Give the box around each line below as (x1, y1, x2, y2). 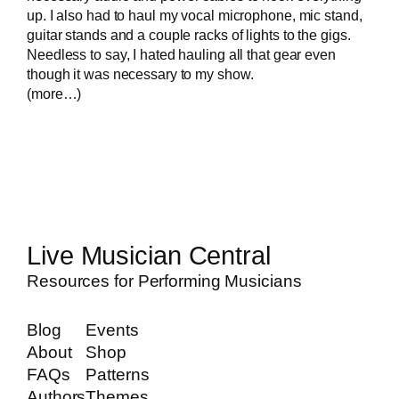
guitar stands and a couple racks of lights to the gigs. (27, 26, 351, 43)
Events (85, 321, 139, 340)
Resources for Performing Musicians (27, 272, 302, 291)
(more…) (27, 85, 82, 102)
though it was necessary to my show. (27, 65, 265, 82)
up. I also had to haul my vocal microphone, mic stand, (27, 6, 362, 23)
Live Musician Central (27, 241, 271, 271)
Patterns (85, 365, 150, 385)
